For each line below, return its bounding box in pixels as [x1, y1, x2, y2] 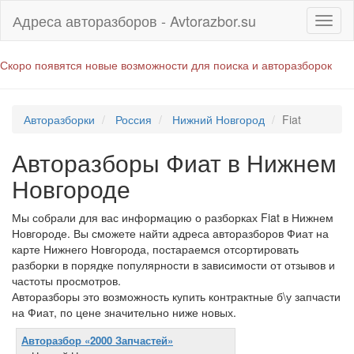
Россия [115, 111, 152, 127]
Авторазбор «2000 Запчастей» [21, 333, 173, 348]
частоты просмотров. [12, 273, 121, 288]
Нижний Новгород [172, 111, 265, 127]
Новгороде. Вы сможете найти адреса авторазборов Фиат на [12, 225, 329, 241]
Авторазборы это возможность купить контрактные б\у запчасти [12, 288, 341, 304]
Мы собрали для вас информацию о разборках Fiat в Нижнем [12, 209, 333, 225]
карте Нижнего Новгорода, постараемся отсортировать [12, 241, 299, 257]
